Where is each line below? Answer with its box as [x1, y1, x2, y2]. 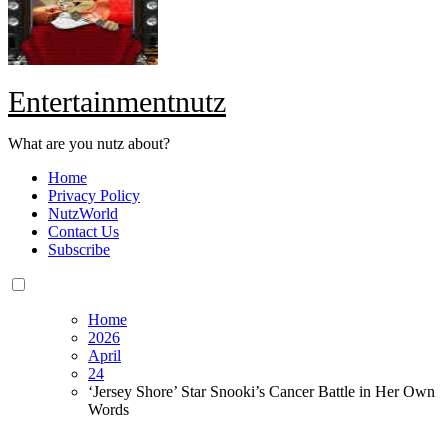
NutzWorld [48, 205, 118, 223]
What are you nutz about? [8, 135, 170, 153]
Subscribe [48, 241, 110, 259]
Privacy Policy [48, 187, 140, 205]
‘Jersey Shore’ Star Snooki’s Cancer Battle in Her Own [88, 383, 435, 401]
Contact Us [48, 223, 119, 241]
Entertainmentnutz [8, 85, 226, 119]
